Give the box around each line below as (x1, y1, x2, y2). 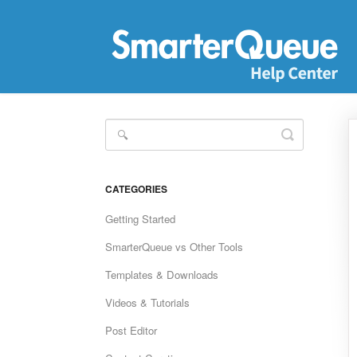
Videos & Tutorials (105, 295, 190, 310)
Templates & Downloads (105, 267, 218, 282)
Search (287, 136, 333, 157)
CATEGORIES (105, 182, 167, 196)
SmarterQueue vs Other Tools (105, 239, 243, 254)
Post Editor (105, 323, 157, 338)
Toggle (287, 124, 330, 144)
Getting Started (105, 211, 175, 226)
